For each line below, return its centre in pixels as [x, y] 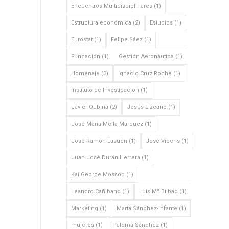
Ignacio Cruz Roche [145, 73]
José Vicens [163, 141]
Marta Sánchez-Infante [147, 208]
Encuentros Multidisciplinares [111, 6]
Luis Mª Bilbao [158, 191]
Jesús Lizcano [146, 107]
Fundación [85, 56]
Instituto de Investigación [105, 90]
